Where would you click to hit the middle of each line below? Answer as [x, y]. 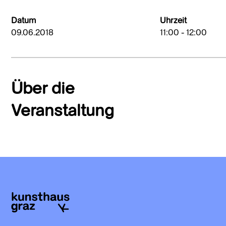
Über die [43, 89]
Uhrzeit [173, 21]
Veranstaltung [63, 111]
